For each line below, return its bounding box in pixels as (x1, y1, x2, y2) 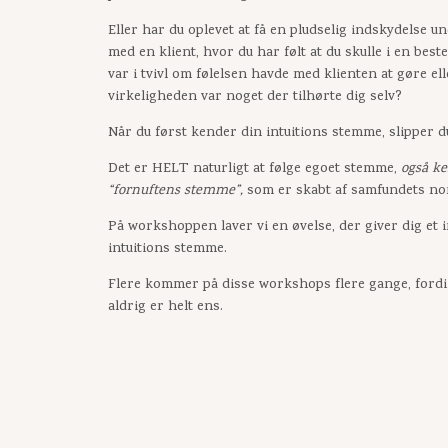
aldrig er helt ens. (107, 297, 223, 319)
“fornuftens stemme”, (107, 181, 247, 203)
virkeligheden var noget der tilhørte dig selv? (107, 87, 406, 109)
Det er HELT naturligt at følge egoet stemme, (107, 159, 401, 181)
